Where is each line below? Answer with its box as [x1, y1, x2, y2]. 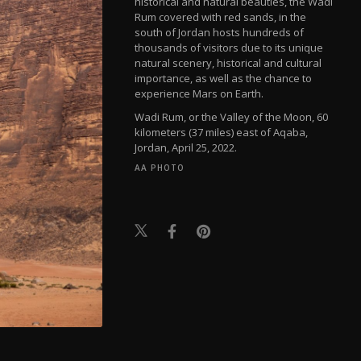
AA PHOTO [135, 161, 185, 173]
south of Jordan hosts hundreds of [135, 24, 305, 39]
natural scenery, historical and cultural [135, 55, 322, 70]
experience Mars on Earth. [135, 85, 264, 101]
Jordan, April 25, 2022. [135, 139, 238, 155]
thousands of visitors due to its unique [135, 39, 324, 55]
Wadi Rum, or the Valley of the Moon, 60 [135, 109, 329, 124]
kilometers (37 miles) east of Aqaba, [135, 124, 309, 139]
